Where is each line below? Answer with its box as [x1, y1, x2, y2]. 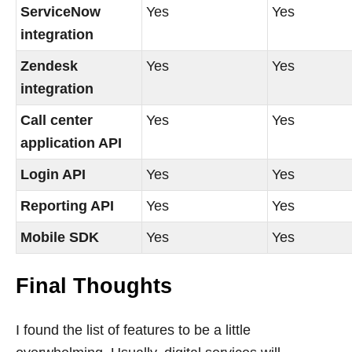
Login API [20, 166, 86, 182]
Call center [20, 112, 93, 128]
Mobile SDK [20, 229, 100, 245]
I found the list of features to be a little [16, 321, 251, 338]
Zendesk [20, 57, 79, 74]
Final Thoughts [16, 273, 172, 298]
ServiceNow [20, 3, 101, 20]
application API [20, 134, 123, 151]
